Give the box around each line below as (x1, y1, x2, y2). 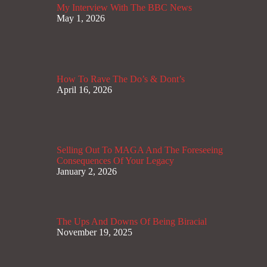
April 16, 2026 (57, 84, 112, 95)
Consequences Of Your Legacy (57, 156, 174, 166)
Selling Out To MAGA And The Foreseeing (57, 145, 223, 156)
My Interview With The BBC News (57, 2, 192, 13)
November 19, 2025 (57, 227, 132, 238)
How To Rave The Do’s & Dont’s (57, 73, 185, 84)
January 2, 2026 (57, 166, 117, 177)
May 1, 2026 (57, 13, 105, 23)
